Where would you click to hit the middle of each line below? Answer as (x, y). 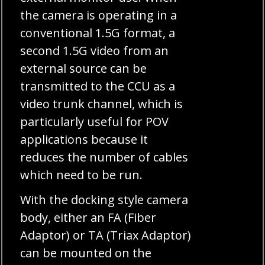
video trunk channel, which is (102, 104)
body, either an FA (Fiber (88, 217)
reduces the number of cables (104, 157)
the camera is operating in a (99, 15)
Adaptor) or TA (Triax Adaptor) (106, 235)
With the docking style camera (104, 199)
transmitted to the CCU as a (98, 86)
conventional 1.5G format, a (98, 33)
